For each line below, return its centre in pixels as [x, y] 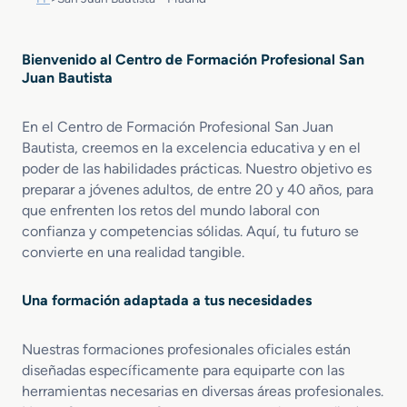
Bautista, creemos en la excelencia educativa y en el [191, 147]
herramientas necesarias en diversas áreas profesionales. [203, 391]
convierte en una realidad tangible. [133, 252]
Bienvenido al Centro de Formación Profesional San [193, 59]
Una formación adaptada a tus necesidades [167, 300]
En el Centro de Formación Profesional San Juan [178, 126]
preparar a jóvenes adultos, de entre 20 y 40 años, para [198, 189]
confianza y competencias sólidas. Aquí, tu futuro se [190, 231]
